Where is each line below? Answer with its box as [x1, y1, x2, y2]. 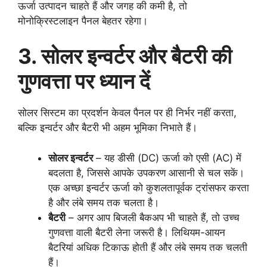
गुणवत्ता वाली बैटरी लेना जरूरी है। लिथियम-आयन [48, 226, 225, 238]
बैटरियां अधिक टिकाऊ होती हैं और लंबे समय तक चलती [48, 241, 247, 253]
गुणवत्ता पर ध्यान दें [18, 69, 150, 94]
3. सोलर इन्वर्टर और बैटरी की [18, 44, 232, 69]
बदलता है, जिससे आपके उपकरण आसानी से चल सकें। [48, 166, 244, 179]
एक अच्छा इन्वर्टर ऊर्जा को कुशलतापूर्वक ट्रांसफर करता [48, 181, 249, 194]
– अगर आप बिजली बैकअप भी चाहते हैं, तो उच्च [66, 211, 240, 223]
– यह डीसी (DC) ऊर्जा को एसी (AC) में [93, 151, 241, 164]
